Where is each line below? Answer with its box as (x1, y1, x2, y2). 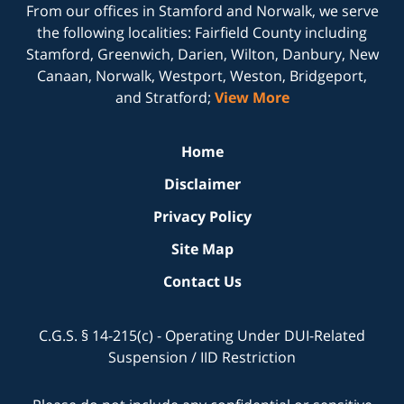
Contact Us (162, 271, 242, 291)
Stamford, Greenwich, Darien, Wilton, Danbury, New (25, 43, 379, 64)
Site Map (170, 238, 234, 259)
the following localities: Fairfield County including (37, 22, 367, 42)
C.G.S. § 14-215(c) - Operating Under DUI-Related (39, 325, 365, 345)
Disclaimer (163, 173, 241, 194)
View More (214, 87, 289, 107)
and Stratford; (115, 87, 215, 107)
